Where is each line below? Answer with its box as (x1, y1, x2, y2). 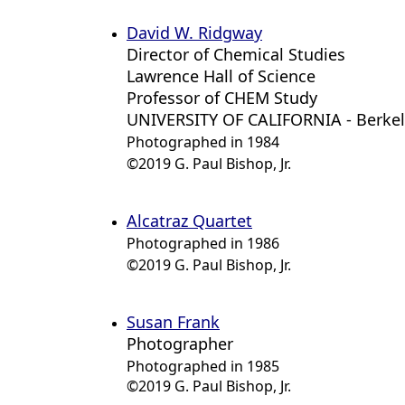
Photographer (127, 333, 233, 354)
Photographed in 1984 (127, 132, 279, 152)
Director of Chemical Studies (127, 43, 345, 65)
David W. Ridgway (127, 22, 262, 43)
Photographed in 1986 (127, 233, 279, 253)
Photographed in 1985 (127, 356, 279, 376)
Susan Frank (127, 311, 220, 333)
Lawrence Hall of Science (127, 65, 316, 87)
